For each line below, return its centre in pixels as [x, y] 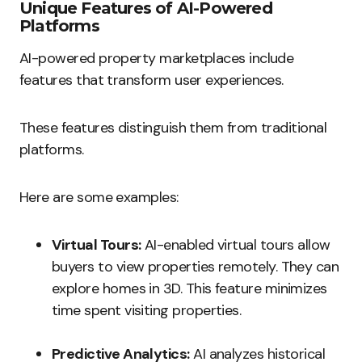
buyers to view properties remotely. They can [196, 267]
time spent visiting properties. [147, 310]
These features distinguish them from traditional [173, 128]
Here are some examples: [99, 197]
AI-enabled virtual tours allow [236, 245]
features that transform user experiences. [152, 80]
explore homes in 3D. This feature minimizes [189, 288]
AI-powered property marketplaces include [157, 58]
